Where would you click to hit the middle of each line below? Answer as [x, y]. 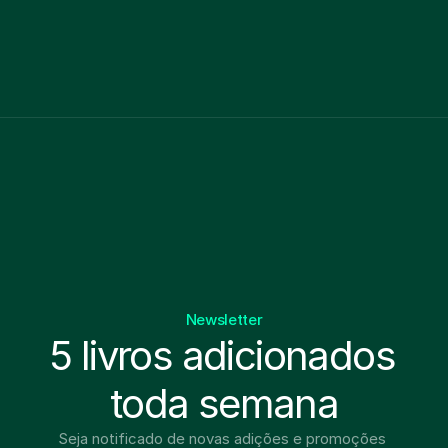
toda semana [224, 403]
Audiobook [153, 49]
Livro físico [76, 49]
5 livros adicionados [222, 355]
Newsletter [224, 319]
